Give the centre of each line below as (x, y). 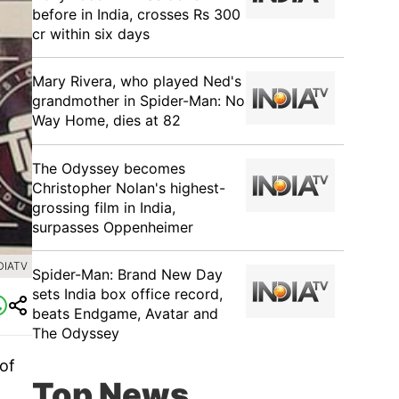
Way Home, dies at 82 (106, 120)
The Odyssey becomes (109, 168)
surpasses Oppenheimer (113, 227)
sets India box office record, (127, 294)
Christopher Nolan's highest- (129, 188)
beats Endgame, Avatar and (125, 313)
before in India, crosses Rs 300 (136, 14)
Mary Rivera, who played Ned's (137, 81)
